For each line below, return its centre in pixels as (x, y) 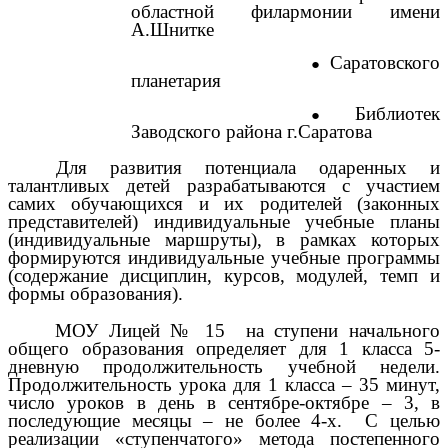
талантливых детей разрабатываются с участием (224, 186)
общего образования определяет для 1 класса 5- (224, 349)
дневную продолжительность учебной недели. (224, 367)
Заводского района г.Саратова (251, 131)
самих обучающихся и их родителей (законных (224, 204)
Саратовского (382, 63)
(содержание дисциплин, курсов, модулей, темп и (224, 276)
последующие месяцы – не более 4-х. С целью (224, 421)
